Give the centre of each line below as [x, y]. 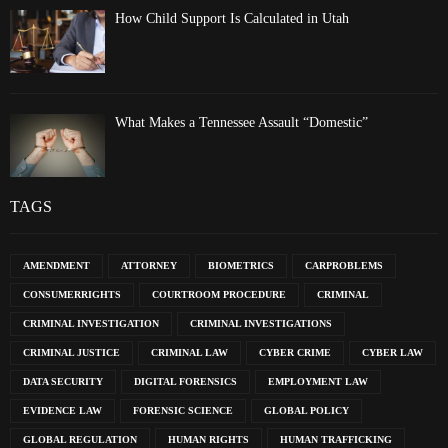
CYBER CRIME [295, 353]
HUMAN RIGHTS [208, 440]
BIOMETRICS [241, 266]
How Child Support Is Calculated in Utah [232, 18]
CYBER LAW [392, 353]
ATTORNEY [149, 266]
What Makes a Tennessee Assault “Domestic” [241, 123]
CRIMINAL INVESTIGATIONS [261, 324]
